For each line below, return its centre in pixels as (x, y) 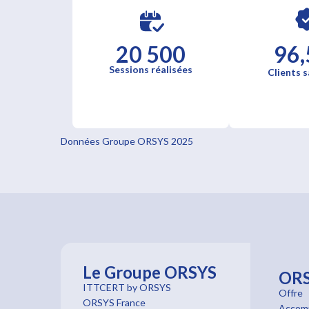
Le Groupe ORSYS (150, 272)
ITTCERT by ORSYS (127, 287)
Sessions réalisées (150, 69)
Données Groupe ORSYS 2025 (127, 141)
